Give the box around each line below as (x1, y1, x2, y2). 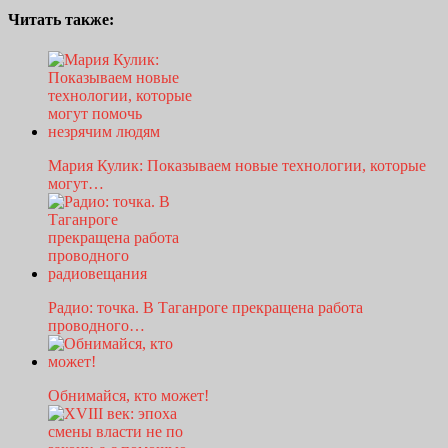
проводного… (48, 316, 145, 334)
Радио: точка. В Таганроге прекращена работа (48, 298, 363, 316)
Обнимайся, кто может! (48, 386, 209, 404)
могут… (48, 174, 104, 192)
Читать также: (8, 11, 114, 29)
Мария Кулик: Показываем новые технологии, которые (48, 156, 426, 174)
